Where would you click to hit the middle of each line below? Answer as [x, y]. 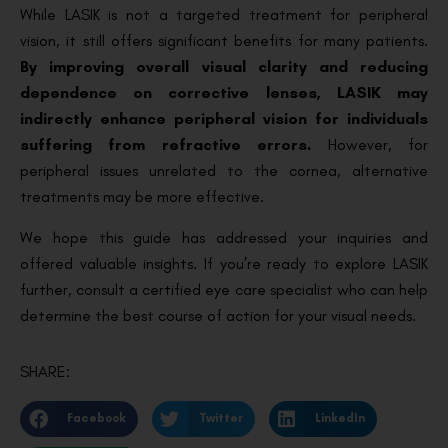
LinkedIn [340, 418]
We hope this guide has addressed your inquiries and [224, 237]
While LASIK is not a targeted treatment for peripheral [224, 15]
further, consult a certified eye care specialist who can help [224, 289]
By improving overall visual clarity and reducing [224, 67]
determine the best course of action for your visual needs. [218, 315]
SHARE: [45, 371]
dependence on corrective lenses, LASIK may [224, 93]
